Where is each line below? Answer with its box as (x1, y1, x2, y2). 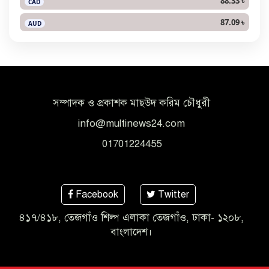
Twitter (156, 189, 189, 201)
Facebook (73, 189, 118, 201)
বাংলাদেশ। (110, 226, 153, 239)
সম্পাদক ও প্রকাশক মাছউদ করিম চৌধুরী (53, 97, 210, 110)
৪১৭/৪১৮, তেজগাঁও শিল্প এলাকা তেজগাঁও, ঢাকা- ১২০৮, (19, 211, 244, 225)
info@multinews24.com (78, 117, 185, 130)
